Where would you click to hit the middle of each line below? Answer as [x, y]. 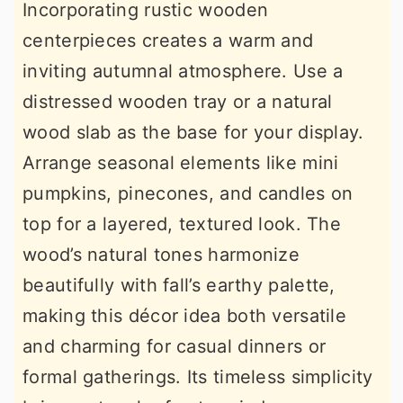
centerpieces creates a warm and [168, 40]
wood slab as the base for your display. [193, 132]
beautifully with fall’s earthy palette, [179, 285]
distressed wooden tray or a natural [178, 101]
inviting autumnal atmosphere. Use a [183, 71]
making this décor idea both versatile [185, 315]
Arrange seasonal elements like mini [181, 162]
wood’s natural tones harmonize [161, 254]
